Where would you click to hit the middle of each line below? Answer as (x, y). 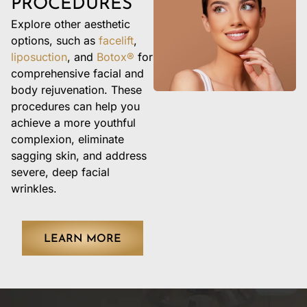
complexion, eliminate (67, 139)
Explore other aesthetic (71, 24)
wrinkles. (34, 189)
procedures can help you (75, 107)
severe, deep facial (60, 172)
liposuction (39, 57)
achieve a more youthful (73, 123)
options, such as (55, 41)
